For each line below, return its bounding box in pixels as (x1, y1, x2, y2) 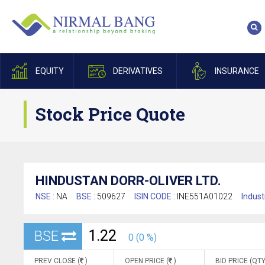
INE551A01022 (177, 192, 232, 201)
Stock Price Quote (35, 102, 185, 125)
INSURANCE (214, 66, 259, 76)
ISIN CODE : (134, 192, 177, 201)
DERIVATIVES (112, 66, 163, 76)
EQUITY (35, 66, 64, 76)
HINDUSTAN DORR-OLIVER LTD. (35, 173, 221, 188)
